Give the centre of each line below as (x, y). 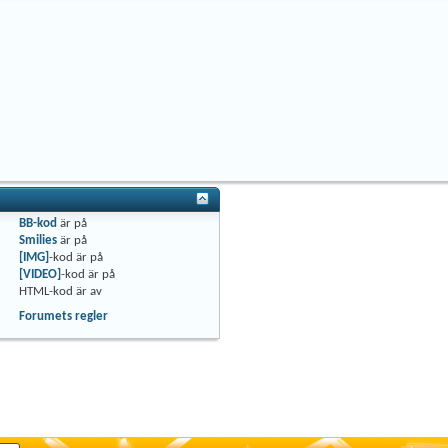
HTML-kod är (54, 292)
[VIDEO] (40, 275)
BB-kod (38, 224)
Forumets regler (63, 317)
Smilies (38, 241)
